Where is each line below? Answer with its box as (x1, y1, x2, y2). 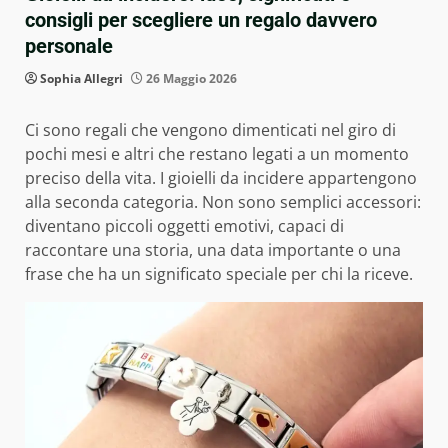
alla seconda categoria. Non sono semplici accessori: (25, 191, 421, 214)
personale (25, 34, 113, 59)
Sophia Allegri (40, 70, 123, 88)
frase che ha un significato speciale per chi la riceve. (25, 263, 413, 286)
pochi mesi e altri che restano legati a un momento (25, 143, 409, 166)
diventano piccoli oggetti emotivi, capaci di (25, 215, 344, 238)
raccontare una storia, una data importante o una (25, 239, 401, 262)
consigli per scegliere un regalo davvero (25, 8, 377, 33)
